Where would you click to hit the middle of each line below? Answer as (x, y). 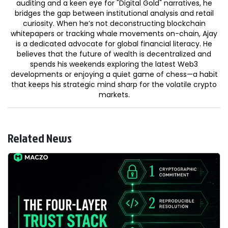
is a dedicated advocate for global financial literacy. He (114, 44)
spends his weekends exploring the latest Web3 (114, 64)
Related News (40, 138)
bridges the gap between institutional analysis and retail (114, 13)
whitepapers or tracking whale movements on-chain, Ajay (114, 33)
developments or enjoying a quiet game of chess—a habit (114, 74)
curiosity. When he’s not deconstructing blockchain (114, 23)
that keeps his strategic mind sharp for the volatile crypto (114, 84)
